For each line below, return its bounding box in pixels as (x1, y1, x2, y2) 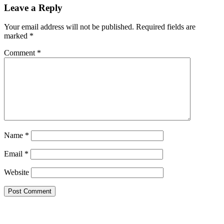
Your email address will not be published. (4, 22, 134, 31)
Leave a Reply (4, 2, 62, 13)
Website (4, 168, 29, 177)
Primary (3, 204, 47, 217)
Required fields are (136, 22, 195, 31)
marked (4, 31, 29, 40)
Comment (4, 48, 37, 57)
